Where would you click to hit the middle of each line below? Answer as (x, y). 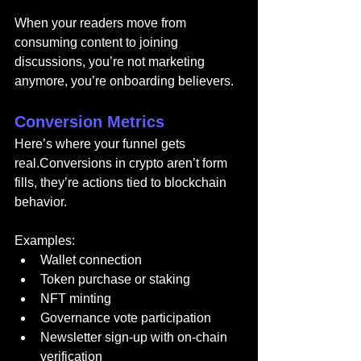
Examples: (45, 241)
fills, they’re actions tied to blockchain (122, 183)
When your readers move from (102, 23)
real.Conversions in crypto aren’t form (122, 163)
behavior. (41, 202)
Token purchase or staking (115, 279)
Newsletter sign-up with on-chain (135, 337)
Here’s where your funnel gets (102, 144)
